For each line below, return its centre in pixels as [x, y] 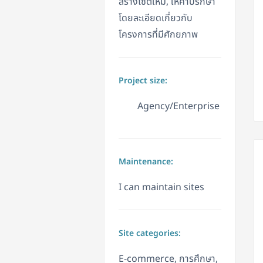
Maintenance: [146, 162]
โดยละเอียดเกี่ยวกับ [156, 18]
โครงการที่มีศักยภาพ [158, 35]
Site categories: [150, 234]
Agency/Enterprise [178, 107]
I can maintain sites [161, 188]
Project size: [143, 81]
